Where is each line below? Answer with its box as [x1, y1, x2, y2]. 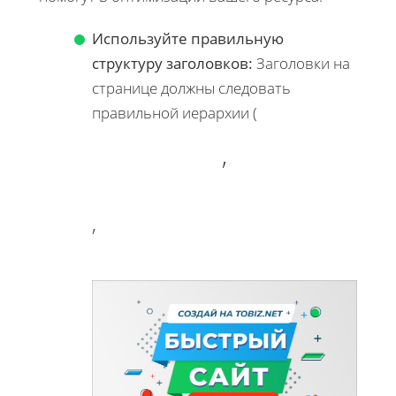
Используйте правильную [92, 28, 284, 49]
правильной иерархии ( [92, 103, 257, 124]
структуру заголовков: [92, 53, 253, 74]
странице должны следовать [92, 78, 291, 99]
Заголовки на [253, 53, 350, 74]
